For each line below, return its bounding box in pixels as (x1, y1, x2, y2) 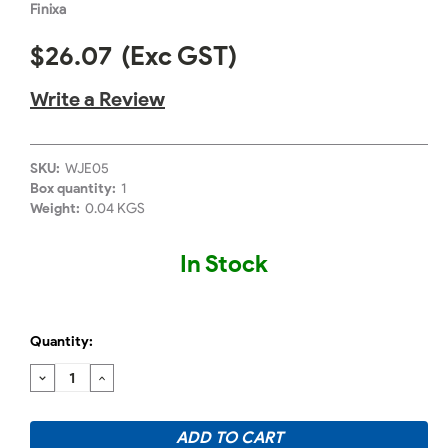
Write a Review (30, 87, 165, 112)
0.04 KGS (84, 200, 145, 218)
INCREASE (95, 365, 178, 388)
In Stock (180, 249, 268, 279)
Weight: (30, 200, 80, 218)
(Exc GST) (121, 40, 237, 73)
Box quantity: (30, 180, 116, 198)
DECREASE (36, 365, 123, 388)
